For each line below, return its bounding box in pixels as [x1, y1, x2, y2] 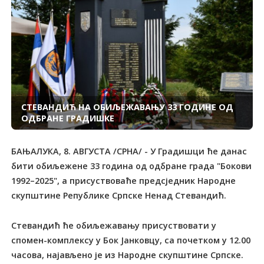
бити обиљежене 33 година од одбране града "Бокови [11, 160, 252, 171]
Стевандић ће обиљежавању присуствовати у [11, 219, 217, 231]
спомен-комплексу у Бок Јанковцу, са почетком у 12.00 [11, 234, 251, 246]
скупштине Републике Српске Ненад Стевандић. [11, 189, 227, 201]
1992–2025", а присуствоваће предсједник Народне [11, 174, 236, 186]
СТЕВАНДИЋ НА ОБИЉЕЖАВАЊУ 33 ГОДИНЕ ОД [21, 101, 233, 113]
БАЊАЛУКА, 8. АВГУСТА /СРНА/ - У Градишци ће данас [11, 145, 247, 157]
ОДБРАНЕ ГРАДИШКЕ [21, 113, 114, 124]
